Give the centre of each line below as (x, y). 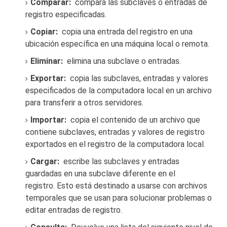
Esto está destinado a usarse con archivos (132, 186)
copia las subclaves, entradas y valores (137, 78)
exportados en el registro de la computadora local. (115, 144)
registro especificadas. (66, 14)
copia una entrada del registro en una (125, 32)
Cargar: (45, 161)
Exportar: (48, 78)
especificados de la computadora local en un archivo (119, 90)
